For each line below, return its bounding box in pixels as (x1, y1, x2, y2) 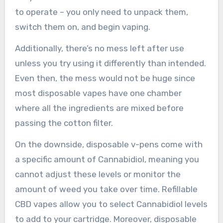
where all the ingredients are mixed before (14, 103, 184, 113)
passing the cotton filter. (14, 118, 113, 128)
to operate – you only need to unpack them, (14, 7, 188, 17)
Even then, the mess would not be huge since (14, 73, 195, 84)
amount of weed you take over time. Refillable (14, 184, 198, 195)
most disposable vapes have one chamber (14, 88, 182, 99)
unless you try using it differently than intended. (14, 58, 206, 69)
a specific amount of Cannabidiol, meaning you (14, 154, 199, 165)
